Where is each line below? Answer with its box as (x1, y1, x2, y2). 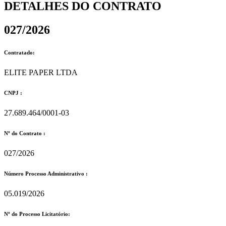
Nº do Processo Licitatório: (4, 210, 70, 217)
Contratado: (4, 49, 35, 55)
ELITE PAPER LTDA (4, 68, 78, 77)
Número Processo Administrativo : (4, 170, 88, 177)
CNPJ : (4, 89, 22, 96)
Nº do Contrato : (4, 130, 45, 136)
